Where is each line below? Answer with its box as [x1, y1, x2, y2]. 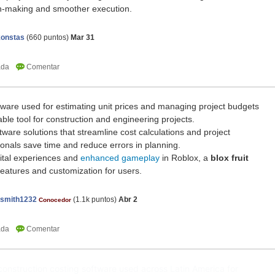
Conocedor [39, 196, 71, 204]
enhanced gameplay [80, 153, 160, 163]
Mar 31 [71, 33, 95, 42]
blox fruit [211, 153, 249, 163]
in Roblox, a [160, 153, 211, 163]
